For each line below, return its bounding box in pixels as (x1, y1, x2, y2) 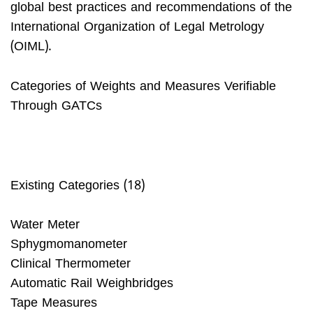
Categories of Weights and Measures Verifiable (10, 78, 276, 95)
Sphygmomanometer (10, 237, 127, 254)
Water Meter (10, 217, 80, 234)
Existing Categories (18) (10, 177, 145, 194)
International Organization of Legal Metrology (10, 20, 264, 36)
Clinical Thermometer (10, 256, 131, 273)
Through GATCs (10, 98, 102, 115)
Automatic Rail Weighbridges (10, 276, 173, 293)
